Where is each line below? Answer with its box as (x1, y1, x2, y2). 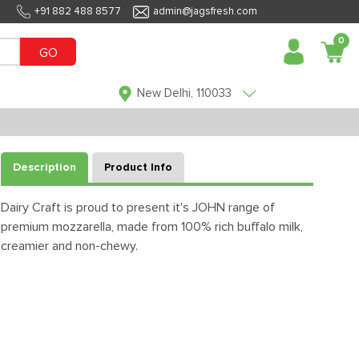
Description (13, 162, 76, 173)
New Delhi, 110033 (137, 87, 232, 99)
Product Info (104, 162, 172, 173)
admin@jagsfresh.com (153, 6, 257, 17)
